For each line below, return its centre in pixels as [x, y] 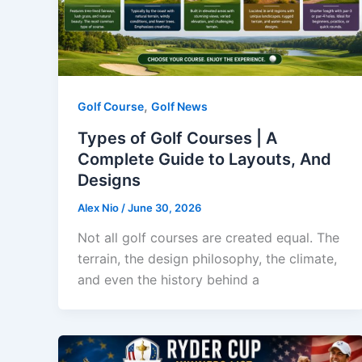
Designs [109, 180]
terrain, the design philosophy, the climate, [207, 259]
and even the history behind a [168, 280]
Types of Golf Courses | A [177, 138]
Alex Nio [99, 207]
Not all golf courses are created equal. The [208, 238]
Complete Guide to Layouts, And [204, 159]
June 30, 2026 [164, 207]
